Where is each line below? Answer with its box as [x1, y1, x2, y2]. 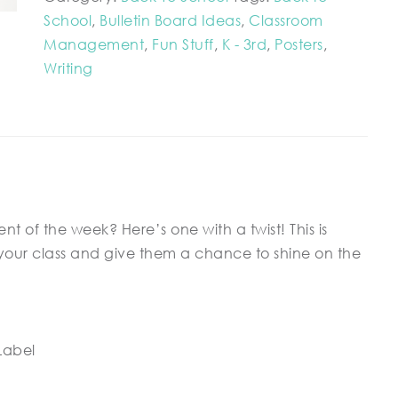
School [44, 12, 92, 29]
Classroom [249, 12, 323, 29]
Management [44, 36, 145, 53]
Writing [44, 60, 93, 77]
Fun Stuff [152, 36, 214, 53]
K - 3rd [221, 36, 267, 53]
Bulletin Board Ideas [99, 12, 242, 29]
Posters [275, 36, 323, 53]
